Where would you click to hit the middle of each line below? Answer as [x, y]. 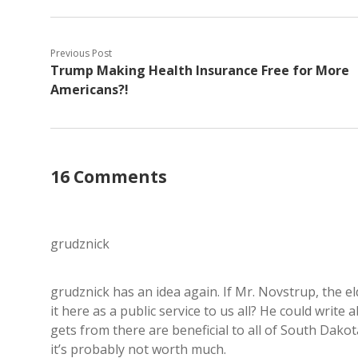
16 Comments [109, 177]
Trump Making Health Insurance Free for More [200, 70]
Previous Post [81, 53]
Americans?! [89, 89]
